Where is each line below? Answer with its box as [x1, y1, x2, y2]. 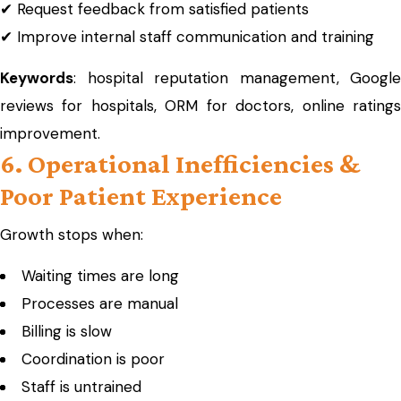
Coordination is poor [21, 349, 165, 369]
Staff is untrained [21, 377, 141, 397]
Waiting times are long [21, 266, 179, 286]
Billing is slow [21, 321, 112, 341]
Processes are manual [21, 294, 178, 313]
